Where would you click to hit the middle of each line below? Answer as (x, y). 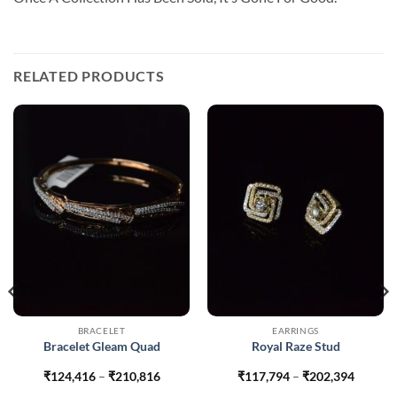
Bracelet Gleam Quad (101, 346)
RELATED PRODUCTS (89, 75)
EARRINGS (296, 331)
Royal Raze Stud (296, 346)
